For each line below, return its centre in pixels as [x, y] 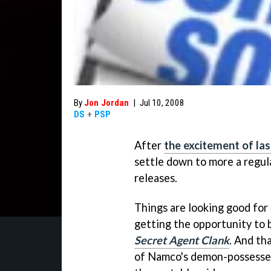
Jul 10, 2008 [162, 103]
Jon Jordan [106, 103]
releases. [156, 178]
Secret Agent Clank [182, 240]
